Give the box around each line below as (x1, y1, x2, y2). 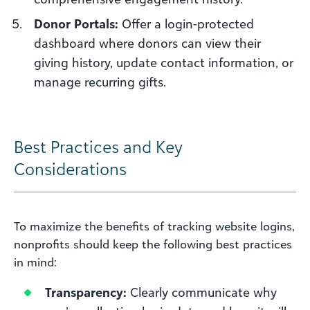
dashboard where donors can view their (34, 35, 261, 51)
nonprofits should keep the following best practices (14, 237, 292, 251)
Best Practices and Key (14, 136, 183, 157)
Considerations (14, 158, 127, 179)
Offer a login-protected (118, 15, 254, 31)
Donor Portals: (34, 15, 118, 31)
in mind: (14, 255, 57, 269)
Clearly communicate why (127, 284, 277, 300)
